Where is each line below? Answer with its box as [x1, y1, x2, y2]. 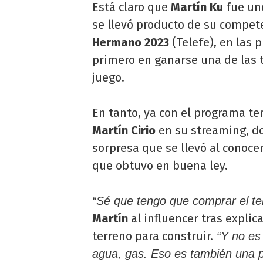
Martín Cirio [92, 123, 156, 137]
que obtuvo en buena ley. [92, 158, 228, 173]
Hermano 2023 [92, 35, 169, 49]
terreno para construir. [92, 228, 213, 243]
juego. [92, 70, 124, 85]
